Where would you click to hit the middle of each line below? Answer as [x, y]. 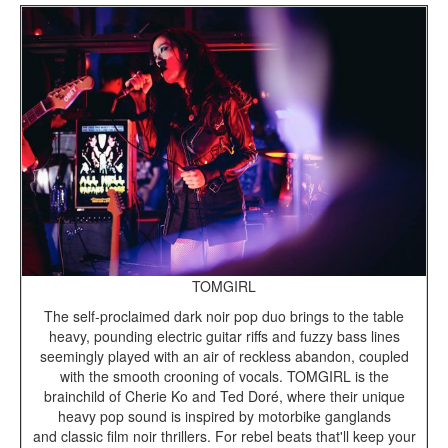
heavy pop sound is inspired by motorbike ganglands [224, 416]
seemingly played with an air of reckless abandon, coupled [224, 356]
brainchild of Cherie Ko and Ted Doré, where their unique [224, 396]
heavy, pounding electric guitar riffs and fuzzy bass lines [224, 336]
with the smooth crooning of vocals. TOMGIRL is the [224, 376]
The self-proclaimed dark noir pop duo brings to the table [224, 316]
